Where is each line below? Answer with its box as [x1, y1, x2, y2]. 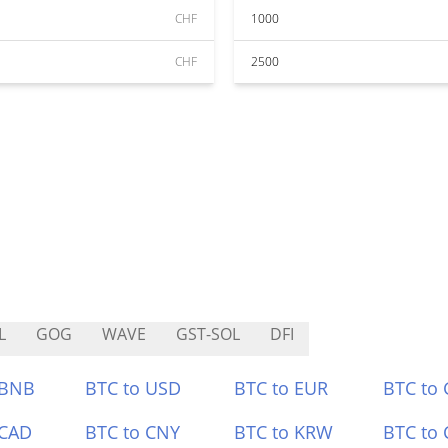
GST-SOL [176, 323, 240, 345]
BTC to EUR [234, 376, 328, 400]
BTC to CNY [85, 420, 181, 444]
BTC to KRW [234, 420, 333, 444]
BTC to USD [85, 376, 182, 400]
